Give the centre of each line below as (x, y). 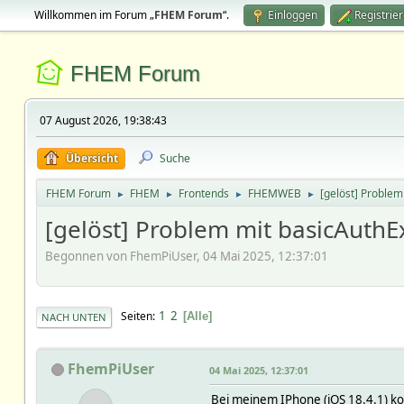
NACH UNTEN (73, 317)
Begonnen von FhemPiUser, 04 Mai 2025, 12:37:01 (186, 256)
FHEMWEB (274, 193)
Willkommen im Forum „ (94, 15)
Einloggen (292, 15)
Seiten (136, 317)
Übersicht (92, 158)
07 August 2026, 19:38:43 (103, 120)
